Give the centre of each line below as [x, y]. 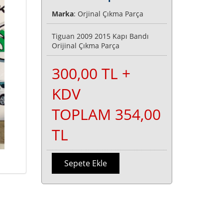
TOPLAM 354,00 [107, 114]
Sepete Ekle [86, 163]
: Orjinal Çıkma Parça [109, 14]
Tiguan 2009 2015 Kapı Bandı [101, 36]
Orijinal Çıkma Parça [86, 46]
